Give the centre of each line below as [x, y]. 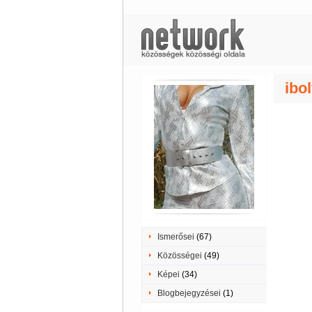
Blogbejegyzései [189, 293]
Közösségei [179, 256]
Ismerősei [175, 237]
